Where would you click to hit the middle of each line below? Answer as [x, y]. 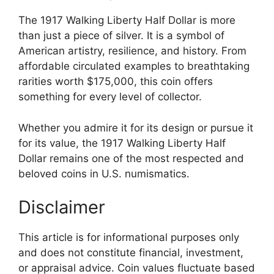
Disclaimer [62, 207]
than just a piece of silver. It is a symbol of [121, 36]
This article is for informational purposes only [129, 238]
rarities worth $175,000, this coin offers [116, 82]
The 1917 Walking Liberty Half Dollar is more [127, 20]
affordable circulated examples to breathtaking [134, 66]
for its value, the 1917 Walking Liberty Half [122, 143]
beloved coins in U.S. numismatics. [104, 173]
